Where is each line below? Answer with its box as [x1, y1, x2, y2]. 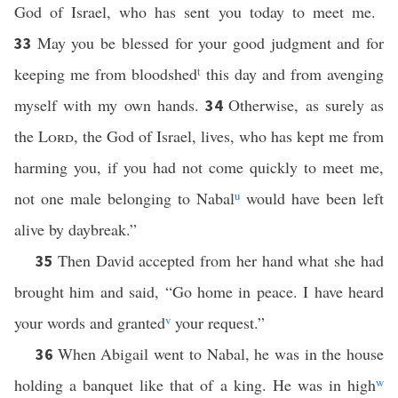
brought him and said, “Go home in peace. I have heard [14, 281, 384, 302]
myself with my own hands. [14, 94, 206, 115]
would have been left [240, 187, 384, 209]
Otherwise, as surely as [228, 94, 385, 115]
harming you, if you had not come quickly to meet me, [14, 156, 384, 178]
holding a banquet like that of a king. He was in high [14, 374, 376, 395]
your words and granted [14, 312, 165, 333]
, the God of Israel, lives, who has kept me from [74, 125, 384, 147]
